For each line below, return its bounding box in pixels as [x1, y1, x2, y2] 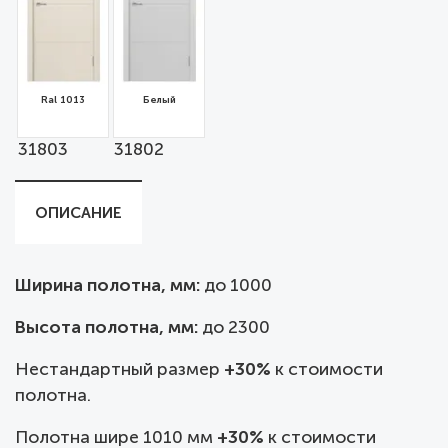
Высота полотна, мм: [15, 316, 202, 338]
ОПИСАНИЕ [35, 203, 122, 222]
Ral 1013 [41, 93, 85, 106]
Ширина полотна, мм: [15, 274, 204, 296]
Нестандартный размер [15, 358, 224, 380]
